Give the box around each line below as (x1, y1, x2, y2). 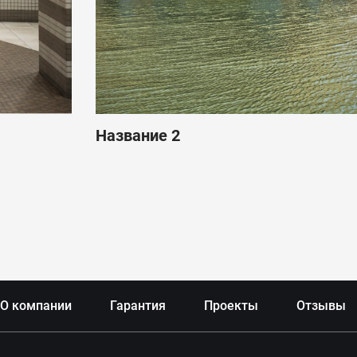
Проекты (204, 298, 258, 313)
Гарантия (110, 298, 166, 313)
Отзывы (296, 298, 346, 313)
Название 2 (96, 125, 180, 145)
